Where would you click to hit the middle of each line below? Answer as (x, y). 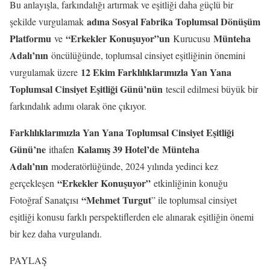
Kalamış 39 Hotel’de (118, 149)
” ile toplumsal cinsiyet (194, 200)
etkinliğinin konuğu (189, 183)
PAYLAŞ (28, 260)
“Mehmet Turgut (116, 200)
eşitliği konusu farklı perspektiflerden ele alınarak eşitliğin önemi (132, 217)
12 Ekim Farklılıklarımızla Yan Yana (156, 72)
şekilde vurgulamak (48, 21)
